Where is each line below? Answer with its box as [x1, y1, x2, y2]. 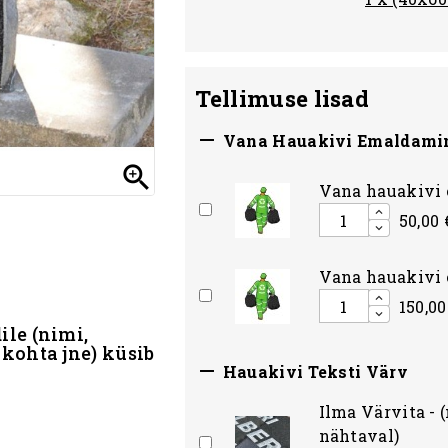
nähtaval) [318, 425, 400, 446]
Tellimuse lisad [194, 84, 369, 113]
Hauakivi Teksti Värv [218, 361, 408, 383]
